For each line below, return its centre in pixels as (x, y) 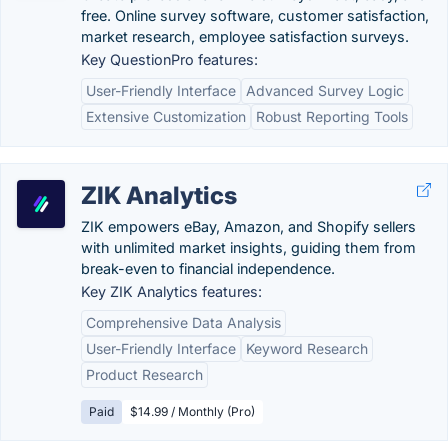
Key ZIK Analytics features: (171, 291)
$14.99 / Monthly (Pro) (192, 411)
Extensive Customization (166, 116)
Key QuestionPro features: (169, 59)
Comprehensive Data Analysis (183, 322)
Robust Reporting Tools (332, 116)
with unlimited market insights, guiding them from (248, 247)
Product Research (144, 374)
